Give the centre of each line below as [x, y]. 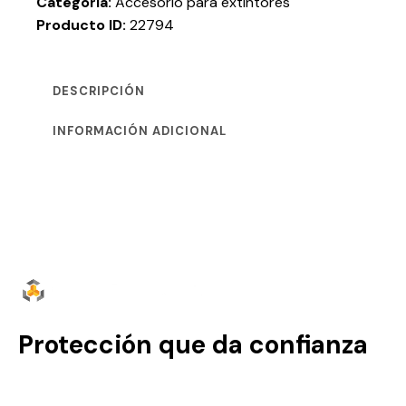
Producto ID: [83, 24]
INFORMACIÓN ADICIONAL [140, 130]
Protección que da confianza [193, 345]
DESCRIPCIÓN [99, 91]
